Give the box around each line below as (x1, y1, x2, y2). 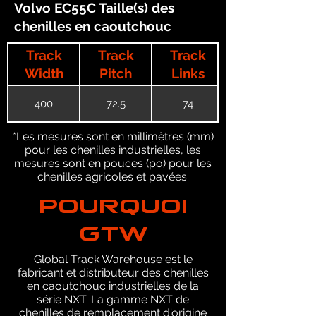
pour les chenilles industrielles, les (25, 143, 201, 157)
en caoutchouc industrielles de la (27, 279, 199, 293)
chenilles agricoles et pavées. (37, 170, 189, 183)
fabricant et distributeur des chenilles (17, 266, 209, 279)
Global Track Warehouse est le (33, 253, 193, 266)
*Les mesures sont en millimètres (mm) (12, 130, 214, 143)
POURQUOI (38, 190, 188, 205)
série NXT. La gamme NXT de (37, 293, 189, 306)
